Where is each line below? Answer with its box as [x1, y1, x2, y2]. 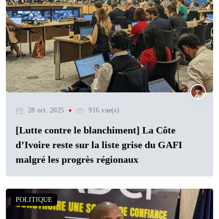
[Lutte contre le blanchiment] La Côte [16, 125, 175, 136]
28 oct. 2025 [28, 107, 65, 114]
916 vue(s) [88, 107, 119, 114]
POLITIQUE [16, 196, 52, 204]
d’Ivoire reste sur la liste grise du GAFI [16, 139, 182, 151]
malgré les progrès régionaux [16, 154, 138, 165]
